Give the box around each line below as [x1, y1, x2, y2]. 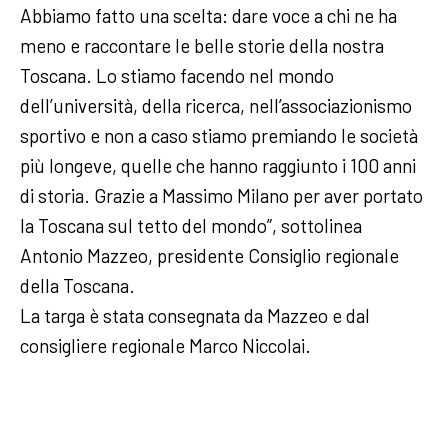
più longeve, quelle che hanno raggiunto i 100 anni [20, 154, 416, 178]
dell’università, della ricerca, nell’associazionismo [20, 94, 412, 118]
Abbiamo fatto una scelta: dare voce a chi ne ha [20, 4, 397, 28]
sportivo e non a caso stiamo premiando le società [20, 124, 418, 148]
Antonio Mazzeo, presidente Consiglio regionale [20, 244, 399, 268]
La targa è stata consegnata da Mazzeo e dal [20, 304, 370, 328]
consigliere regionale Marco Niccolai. [20, 334, 311, 358]
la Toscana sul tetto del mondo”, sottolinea [20, 214, 362, 238]
